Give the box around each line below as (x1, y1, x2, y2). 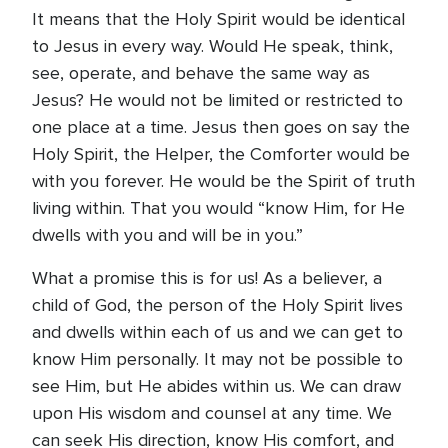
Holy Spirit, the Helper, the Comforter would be (32, 143, 410, 165)
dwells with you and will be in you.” (32, 224, 308, 246)
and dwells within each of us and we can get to (32, 321, 403, 343)
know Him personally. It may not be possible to (32, 348, 403, 370)
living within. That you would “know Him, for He (32, 197, 405, 219)
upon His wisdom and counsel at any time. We (32, 402, 392, 424)
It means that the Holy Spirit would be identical (32, 8, 405, 30)
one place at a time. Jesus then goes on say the (32, 116, 410, 138)
